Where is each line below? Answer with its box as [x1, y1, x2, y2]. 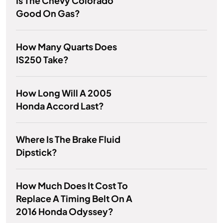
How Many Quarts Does [16, 41, 117, 53]
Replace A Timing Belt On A [16, 193, 132, 205]
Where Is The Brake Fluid [16, 133, 120, 145]
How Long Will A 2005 [16, 87, 111, 99]
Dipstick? [16, 146, 57, 158]
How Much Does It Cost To [16, 180, 128, 192]
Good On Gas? [16, 7, 80, 19]
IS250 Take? [16, 54, 69, 66]
